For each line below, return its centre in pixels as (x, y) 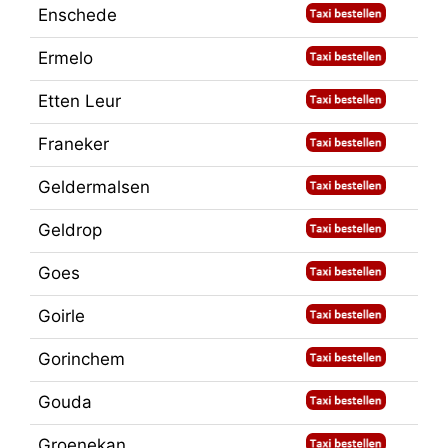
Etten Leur (79, 101)
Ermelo (65, 58)
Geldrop (70, 230)
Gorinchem (81, 359)
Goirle (61, 316)
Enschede (77, 15)
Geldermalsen (94, 187)
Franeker (73, 144)
